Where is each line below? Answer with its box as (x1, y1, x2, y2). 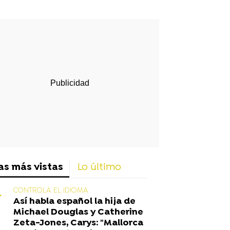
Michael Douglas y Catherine (13, 206, 143, 218)
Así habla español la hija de (13, 196, 136, 207)
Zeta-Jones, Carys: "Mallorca (13, 217, 143, 228)
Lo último (78, 161, 121, 174)
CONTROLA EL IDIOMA (13, 186, 88, 195)
